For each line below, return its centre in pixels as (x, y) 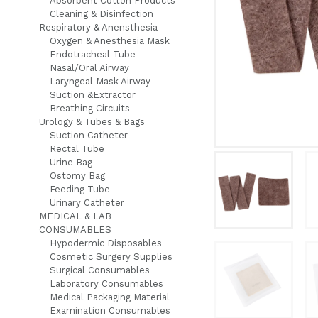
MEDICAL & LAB (75, 216)
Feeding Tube (80, 189)
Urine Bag (71, 162)
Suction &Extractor (93, 94)
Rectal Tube (77, 148)
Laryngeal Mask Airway (100, 81)
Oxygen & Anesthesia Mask (110, 40)
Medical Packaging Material (110, 297)
